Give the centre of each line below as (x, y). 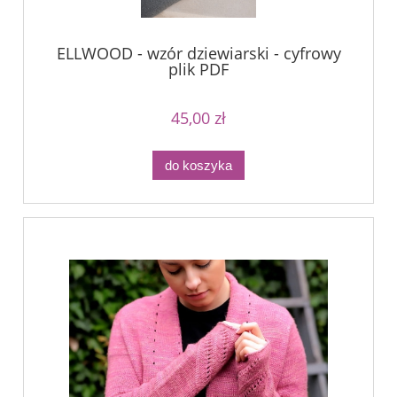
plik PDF (198, 70)
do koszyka (198, 165)
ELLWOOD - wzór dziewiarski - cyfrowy (198, 54)
